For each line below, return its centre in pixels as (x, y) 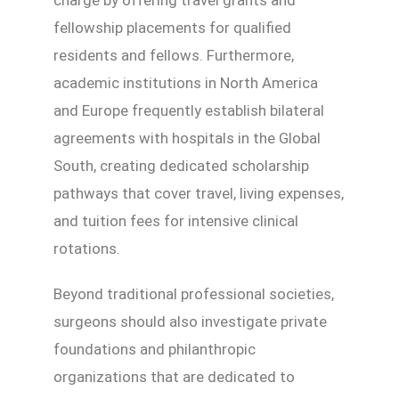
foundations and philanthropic (155, 349)
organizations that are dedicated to (174, 376)
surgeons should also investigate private (190, 321)
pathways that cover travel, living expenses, (199, 193)
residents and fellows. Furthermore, (174, 55)
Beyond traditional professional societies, (194, 293)
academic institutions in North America (186, 82)
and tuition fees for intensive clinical (176, 220)
